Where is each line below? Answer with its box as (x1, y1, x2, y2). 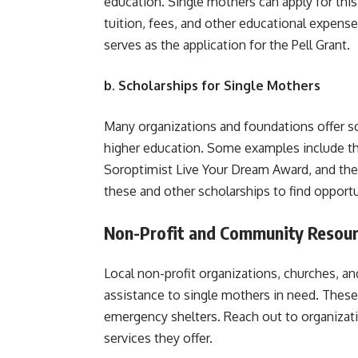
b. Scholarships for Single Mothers (104, 78, 320, 93)
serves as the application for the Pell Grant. (104, 37, 350, 53)
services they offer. (104, 330, 213, 346)
